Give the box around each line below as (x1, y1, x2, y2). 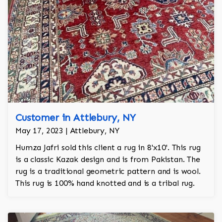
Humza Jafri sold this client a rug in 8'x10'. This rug (15, 143, 201, 153)
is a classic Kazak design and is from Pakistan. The (15, 155, 200, 165)
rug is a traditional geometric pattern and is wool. (15, 166, 201, 176)
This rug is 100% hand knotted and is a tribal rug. (15, 178, 195, 188)
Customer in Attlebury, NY (15, 111, 136, 124)
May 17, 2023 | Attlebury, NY (15, 126, 119, 136)
